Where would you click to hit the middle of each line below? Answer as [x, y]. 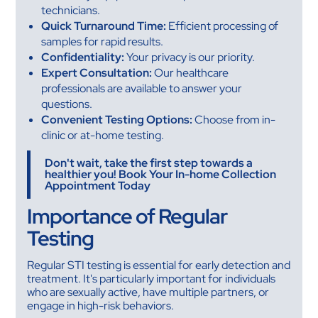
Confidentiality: [83, 57]
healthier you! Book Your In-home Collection [161, 174]
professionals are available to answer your [142, 88]
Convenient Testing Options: [117, 119]
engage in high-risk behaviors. [101, 305]
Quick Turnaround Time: [104, 26]
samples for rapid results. [103, 41]
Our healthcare [191, 72]
